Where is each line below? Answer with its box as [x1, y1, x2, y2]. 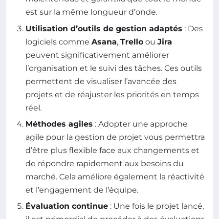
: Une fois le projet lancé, [108, 201, 204, 211]
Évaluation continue [25, 201, 108, 211]
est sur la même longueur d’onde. [25, 7, 157, 17]
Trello [120, 37, 143, 46]
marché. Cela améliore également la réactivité [25, 172, 204, 181]
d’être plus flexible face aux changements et [25, 145, 199, 155]
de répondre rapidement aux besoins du [25, 158, 184, 168]
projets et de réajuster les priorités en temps [25, 89, 199, 99]
